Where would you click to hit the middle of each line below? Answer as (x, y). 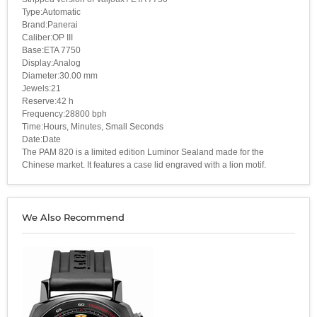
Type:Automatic (51, 12)
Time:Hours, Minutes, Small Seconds (93, 126)
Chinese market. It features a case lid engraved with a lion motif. (144, 165)
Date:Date (41, 139)
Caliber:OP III (47, 37)
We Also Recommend (73, 217)
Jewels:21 (41, 88)
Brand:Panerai (50, 24)
